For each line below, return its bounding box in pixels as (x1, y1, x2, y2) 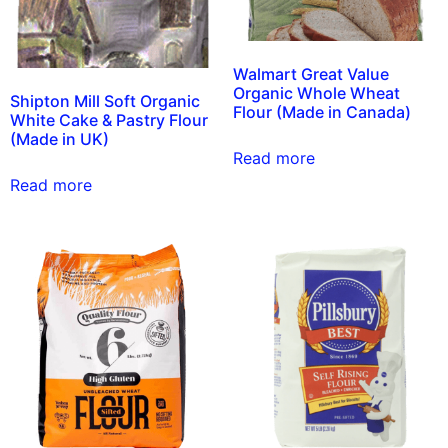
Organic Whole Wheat (232, 83, 400, 104)
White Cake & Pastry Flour (10, 109, 208, 130)
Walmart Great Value (232, 64, 389, 85)
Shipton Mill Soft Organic (10, 90, 200, 111)
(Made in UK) (10, 128, 109, 149)
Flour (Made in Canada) (232, 102, 411, 123)
